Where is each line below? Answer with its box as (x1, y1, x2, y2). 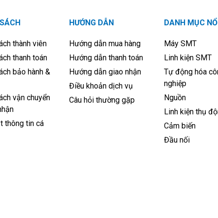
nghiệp (163, 79, 186, 89)
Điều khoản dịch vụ (69, 81, 133, 91)
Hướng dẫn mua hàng (69, 39, 141, 49)
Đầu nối (163, 135, 190, 145)
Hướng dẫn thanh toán (69, 53, 143, 63)
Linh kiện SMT (163, 53, 212, 63)
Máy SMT (163, 39, 197, 49)
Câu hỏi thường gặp (69, 95, 135, 105)
